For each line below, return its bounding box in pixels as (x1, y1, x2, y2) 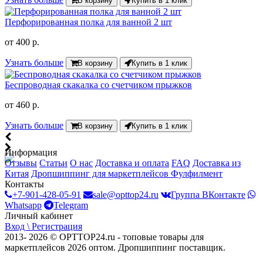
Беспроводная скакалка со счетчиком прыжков (5, 80, 192, 90)
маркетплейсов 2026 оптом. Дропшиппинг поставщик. (5, 242, 225, 253)
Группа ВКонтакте (171, 190, 245, 200)
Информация (5, 147, 57, 158)
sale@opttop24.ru (93, 190, 159, 200)
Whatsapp (5, 200, 42, 211)
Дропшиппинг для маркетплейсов (31, 168, 171, 179)
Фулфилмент (171, 168, 222, 179)
